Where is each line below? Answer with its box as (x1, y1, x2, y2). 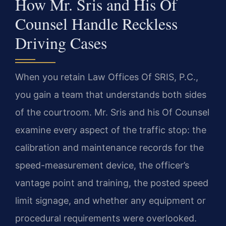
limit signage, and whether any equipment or (15, 195, 206, 206)
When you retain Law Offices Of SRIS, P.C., (15, 71, 198, 82)
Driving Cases (15, 31, 107, 53)
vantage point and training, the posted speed (15, 177, 208, 188)
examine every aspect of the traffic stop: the (15, 124, 206, 135)
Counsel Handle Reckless (15, 12, 178, 34)
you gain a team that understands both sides (15, 89, 206, 100)
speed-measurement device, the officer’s (15, 159, 189, 171)
